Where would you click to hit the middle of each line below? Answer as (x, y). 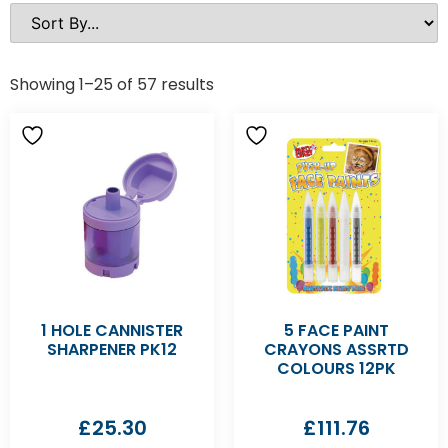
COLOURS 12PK (336, 368)
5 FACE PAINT (336, 330)
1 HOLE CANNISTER (112, 330)
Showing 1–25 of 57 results (112, 84)
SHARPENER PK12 (112, 349)
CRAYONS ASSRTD (336, 349)
